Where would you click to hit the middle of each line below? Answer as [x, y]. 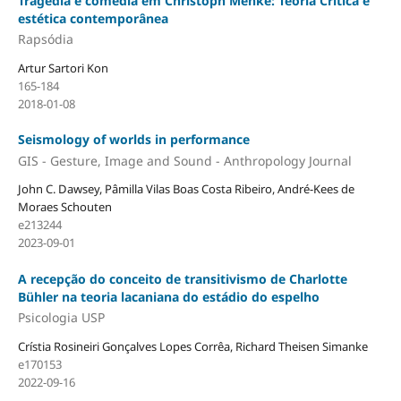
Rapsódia [45, 39]
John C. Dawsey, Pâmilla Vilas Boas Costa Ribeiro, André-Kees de [186, 189]
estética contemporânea [93, 18]
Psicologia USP [61, 317]
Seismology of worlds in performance [133, 139]
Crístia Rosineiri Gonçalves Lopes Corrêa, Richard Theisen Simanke [192, 346]
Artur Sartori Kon [63, 68]
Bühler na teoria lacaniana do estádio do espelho [168, 296]
